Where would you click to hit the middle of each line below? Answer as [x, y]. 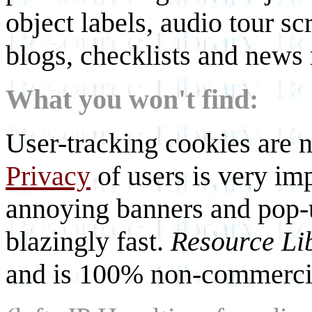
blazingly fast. [88, 242]
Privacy [48, 176]
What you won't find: [132, 100]
